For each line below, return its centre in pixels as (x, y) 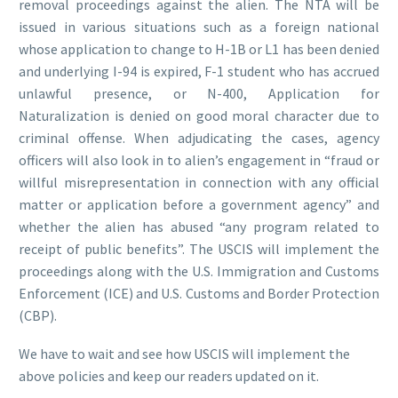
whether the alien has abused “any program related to (199, 227)
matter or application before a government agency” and (199, 205)
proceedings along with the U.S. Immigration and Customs (199, 271)
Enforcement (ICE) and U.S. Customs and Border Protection (199, 294)
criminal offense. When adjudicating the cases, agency (199, 138)
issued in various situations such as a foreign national (199, 27)
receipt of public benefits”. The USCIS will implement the (199, 249)
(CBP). (38, 316)
